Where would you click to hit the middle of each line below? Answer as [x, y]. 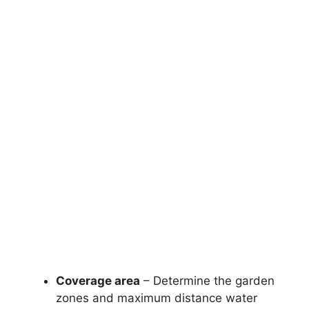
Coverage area [98, 280]
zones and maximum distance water [157, 298]
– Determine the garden [207, 280]
